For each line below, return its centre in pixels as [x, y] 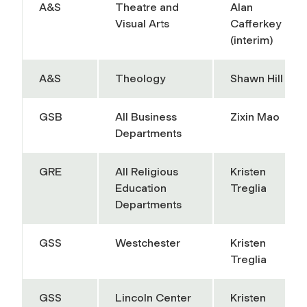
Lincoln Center [153, 297]
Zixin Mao [255, 116]
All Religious [147, 171]
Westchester [148, 243]
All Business [146, 116]
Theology [140, 78]
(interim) [251, 40]
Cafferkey [256, 23]
